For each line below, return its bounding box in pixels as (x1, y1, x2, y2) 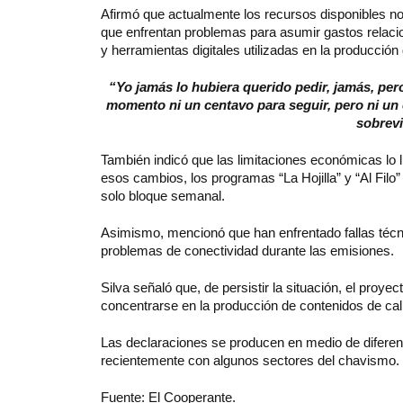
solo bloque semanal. (101, 187, 225, 203)
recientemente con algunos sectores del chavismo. (101, 352, 399, 368)
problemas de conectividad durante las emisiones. (101, 242, 394, 258)
